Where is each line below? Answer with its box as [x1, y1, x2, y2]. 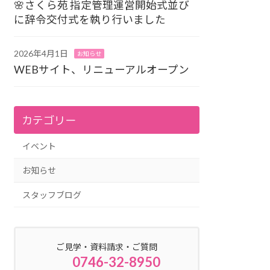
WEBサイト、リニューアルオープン [14, 63, 190, 77]
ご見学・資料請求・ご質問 [56, 242, 158, 253]
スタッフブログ [22, 189, 82, 200]
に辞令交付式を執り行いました [14, 13, 166, 27]
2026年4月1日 [14, 48, 69, 59]
